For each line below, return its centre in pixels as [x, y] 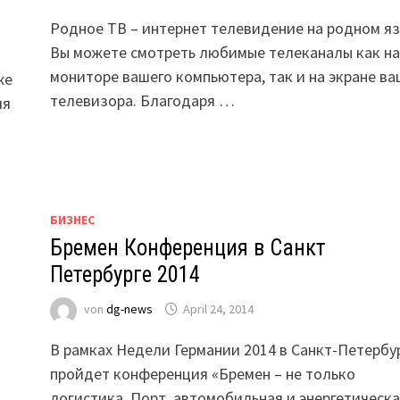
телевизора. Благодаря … [142, 100]
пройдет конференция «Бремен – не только [202, 374]
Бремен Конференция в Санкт [187, 248]
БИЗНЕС [72, 220]
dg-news [129, 309]
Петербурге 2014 [125, 275]
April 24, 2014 [218, 309]
